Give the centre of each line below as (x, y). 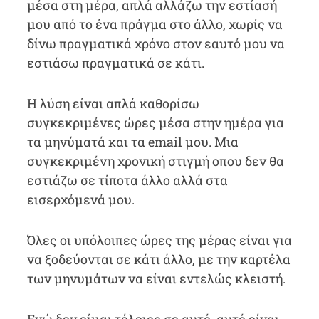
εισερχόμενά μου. (80, 199)
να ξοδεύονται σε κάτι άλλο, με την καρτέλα (158, 259)
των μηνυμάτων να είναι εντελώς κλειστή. (156, 278)
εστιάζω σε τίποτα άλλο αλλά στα (127, 180)
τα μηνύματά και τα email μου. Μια (132, 142)
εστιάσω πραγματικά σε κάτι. (115, 63)
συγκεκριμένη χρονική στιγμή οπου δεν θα (155, 161)
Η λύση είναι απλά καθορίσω (113, 103)
